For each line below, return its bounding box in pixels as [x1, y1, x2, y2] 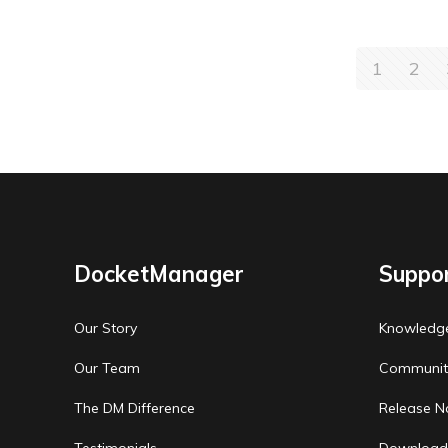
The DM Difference [74, 399, 196, 418]
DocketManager [74, 260, 245, 289]
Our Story [74, 319, 138, 338]
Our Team [74, 359, 141, 378]
